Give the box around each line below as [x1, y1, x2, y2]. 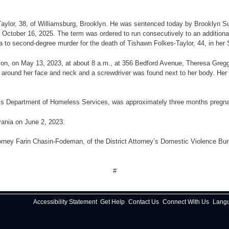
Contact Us [128, 198, 159, 206]
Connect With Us [163, 198, 209, 206]
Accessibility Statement [33, 198, 97, 206]
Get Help [100, 198, 125, 206]
